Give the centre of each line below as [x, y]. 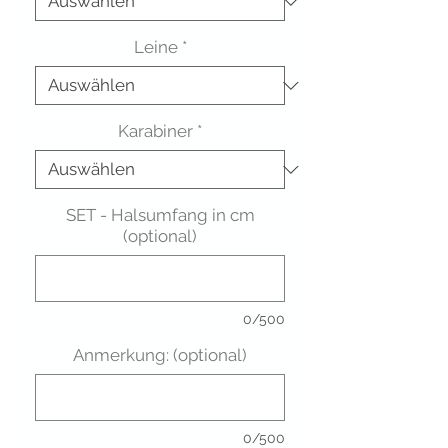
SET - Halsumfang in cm [160, 215]
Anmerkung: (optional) [160, 355]
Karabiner [155, 131]
